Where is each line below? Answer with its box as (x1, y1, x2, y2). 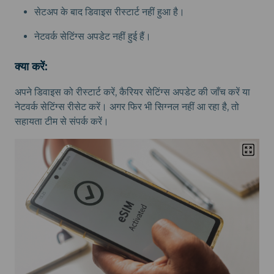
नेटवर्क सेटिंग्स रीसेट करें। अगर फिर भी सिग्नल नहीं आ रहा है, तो (15, 101, 239, 113)
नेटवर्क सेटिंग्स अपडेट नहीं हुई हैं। (34, 31, 151, 43)
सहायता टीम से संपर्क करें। (15, 116, 109, 128)
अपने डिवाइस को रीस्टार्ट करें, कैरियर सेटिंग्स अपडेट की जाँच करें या (15, 86, 250, 98)
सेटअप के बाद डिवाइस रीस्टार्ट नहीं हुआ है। (34, 6, 185, 18)
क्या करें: (15, 60, 48, 74)
